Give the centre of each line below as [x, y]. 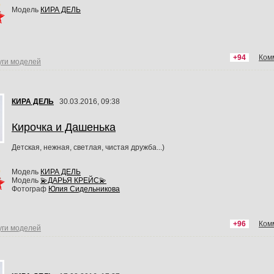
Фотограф [30, 189]
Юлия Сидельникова [84, 189]
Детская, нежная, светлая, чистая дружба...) [88, 147]
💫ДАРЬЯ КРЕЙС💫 [73, 180]
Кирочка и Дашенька [64, 127]
